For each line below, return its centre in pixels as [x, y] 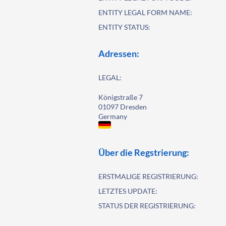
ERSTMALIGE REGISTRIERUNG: [149, 176]
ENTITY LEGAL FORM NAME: [146, 12]
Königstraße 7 [121, 97]
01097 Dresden [123, 107]
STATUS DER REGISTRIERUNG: [147, 206]
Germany [113, 116]
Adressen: [119, 53]
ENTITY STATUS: [125, 27]
